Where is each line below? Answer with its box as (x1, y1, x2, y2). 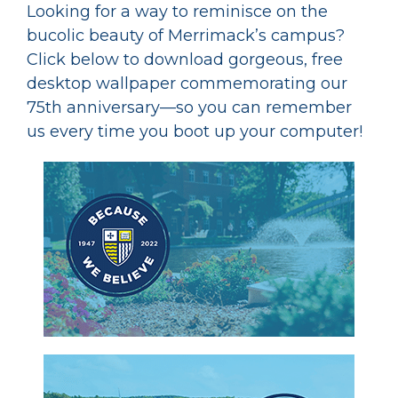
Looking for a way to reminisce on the (27, 2, 328, 22)
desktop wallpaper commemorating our (27, 74, 347, 94)
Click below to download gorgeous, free (27, 50, 343, 70)
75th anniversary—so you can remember (27, 98, 352, 118)
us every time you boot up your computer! (27, 122, 362, 142)
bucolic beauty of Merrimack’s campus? (27, 26, 345, 46)
